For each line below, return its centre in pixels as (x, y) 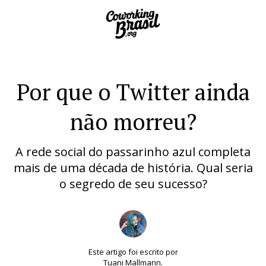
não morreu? (133, 122)
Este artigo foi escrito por (133, 251)
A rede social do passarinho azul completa (133, 152)
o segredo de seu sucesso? (133, 184)
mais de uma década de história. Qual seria (133, 168)
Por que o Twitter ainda (133, 92)
